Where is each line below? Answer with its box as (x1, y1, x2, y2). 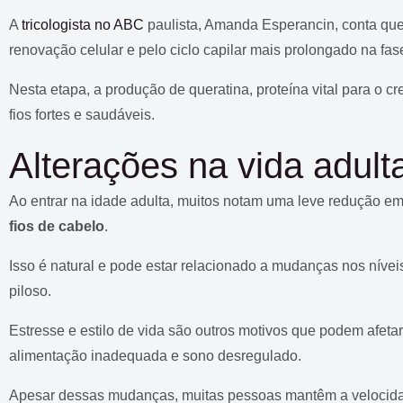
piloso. (9, 282, 51, 299)
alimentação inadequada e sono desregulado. (9, 347, 301, 363)
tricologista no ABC (22, 16, 144, 32)
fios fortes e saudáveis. (9, 106, 155, 122)
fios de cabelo (9, 218, 104, 234)
